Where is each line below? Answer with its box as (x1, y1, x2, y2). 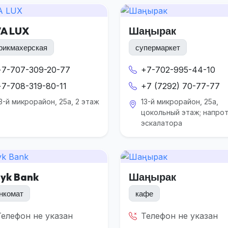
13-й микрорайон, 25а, (141, 97, 218, 106)
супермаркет (135, 42, 180, 52)
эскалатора (141, 119, 182, 128)
